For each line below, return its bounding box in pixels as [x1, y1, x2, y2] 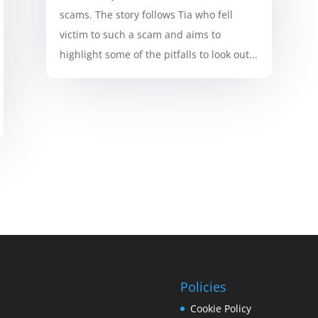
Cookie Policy [190, 302, 251, 316]
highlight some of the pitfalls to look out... [59, 48, 258, 62]
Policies [180, 278, 226, 296]
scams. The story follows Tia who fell [59, 8, 233, 22]
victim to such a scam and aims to [59, 28, 221, 42]
